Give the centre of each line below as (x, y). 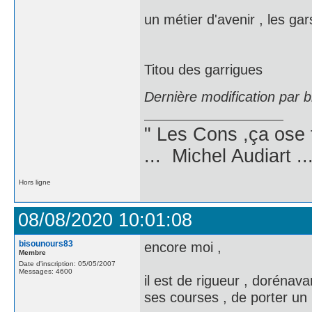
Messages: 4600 (46, 271)
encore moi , (183, 247)
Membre (32, 252)
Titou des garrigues (203, 69)
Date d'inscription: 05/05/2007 (67, 264)
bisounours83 (46, 244)
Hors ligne (35, 182)
